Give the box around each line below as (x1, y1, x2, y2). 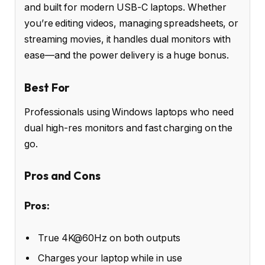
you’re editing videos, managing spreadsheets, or (24, 18, 239, 30)
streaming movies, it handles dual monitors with (24, 34, 231, 46)
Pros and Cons (24, 168, 101, 183)
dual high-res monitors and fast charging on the (24, 122, 233, 134)
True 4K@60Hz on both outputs (38, 232, 180, 244)
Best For (24, 80, 70, 95)
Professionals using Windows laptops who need (24, 106, 234, 118)
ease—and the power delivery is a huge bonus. (24, 50, 229, 62)
